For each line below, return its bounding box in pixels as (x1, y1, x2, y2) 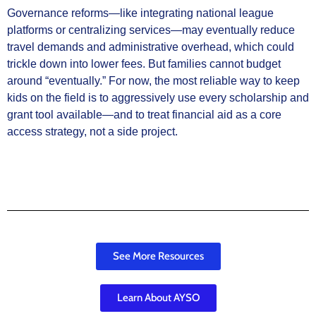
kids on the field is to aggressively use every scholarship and (7, 91, 309, 104)
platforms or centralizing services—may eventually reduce (7, 23, 295, 36)
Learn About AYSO (116, 291, 200, 305)
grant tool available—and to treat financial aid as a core (7, 108, 281, 121)
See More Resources (112, 250, 204, 263)
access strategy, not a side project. (7, 125, 178, 138)
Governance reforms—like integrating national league (7, 6, 274, 19)
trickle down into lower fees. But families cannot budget (7, 57, 281, 70)
